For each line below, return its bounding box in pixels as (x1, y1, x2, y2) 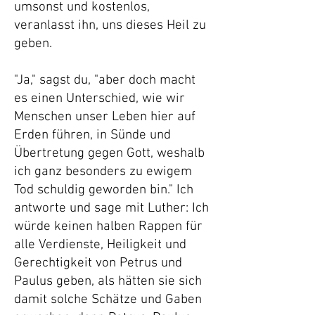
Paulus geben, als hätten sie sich (14, 274, 202, 290)
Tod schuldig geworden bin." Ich (14, 182, 193, 198)
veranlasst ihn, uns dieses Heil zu (14, 18, 206, 34)
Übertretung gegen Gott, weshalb (14, 146, 205, 162)
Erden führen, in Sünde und (14, 127, 171, 143)
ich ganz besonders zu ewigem (14, 164, 192, 180)
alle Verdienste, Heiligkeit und (14, 237, 186, 253)
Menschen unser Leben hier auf (14, 109, 195, 125)
